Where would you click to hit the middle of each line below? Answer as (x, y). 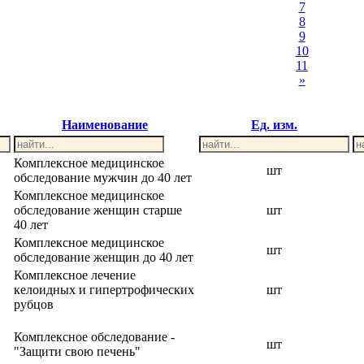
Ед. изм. (274, 125)
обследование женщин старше (98, 210)
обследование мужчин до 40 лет (103, 178)
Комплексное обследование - (94, 337)
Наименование (105, 125)
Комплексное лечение (75, 275)
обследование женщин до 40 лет (104, 257)
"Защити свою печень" (77, 351)
